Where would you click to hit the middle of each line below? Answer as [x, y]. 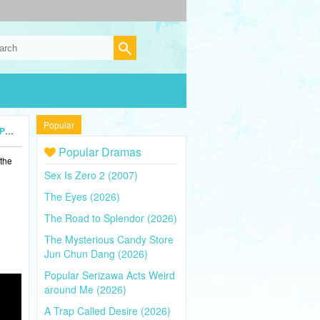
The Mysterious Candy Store [109, 239]
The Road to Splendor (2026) [111, 218]
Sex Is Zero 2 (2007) [91, 175]
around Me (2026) [85, 289]
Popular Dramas [99, 152]
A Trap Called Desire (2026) [107, 311]
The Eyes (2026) [82, 196]
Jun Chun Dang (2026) [96, 254]
